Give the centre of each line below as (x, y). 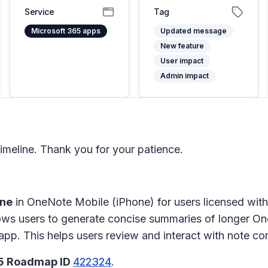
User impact (182, 61)
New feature (182, 46)
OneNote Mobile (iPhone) (91, 202)
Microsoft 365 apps (66, 31)
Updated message (194, 31)
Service (39, 12)
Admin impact (185, 76)
